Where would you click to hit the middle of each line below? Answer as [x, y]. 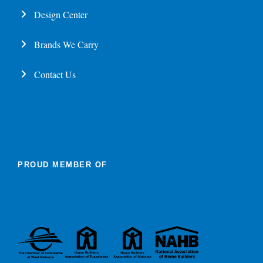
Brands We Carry [66, 45]
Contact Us [55, 75]
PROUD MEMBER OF [63, 165]
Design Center [61, 15]
